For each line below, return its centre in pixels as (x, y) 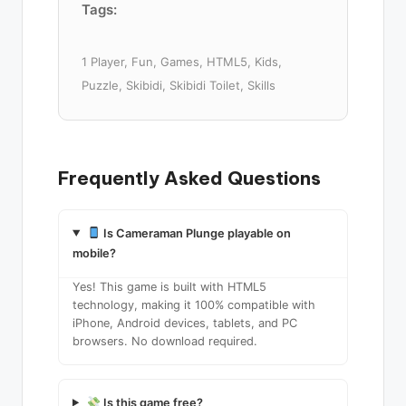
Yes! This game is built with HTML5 (169, 286)
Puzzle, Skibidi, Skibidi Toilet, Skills (179, 85)
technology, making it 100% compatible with (194, 304)
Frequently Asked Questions (189, 178)
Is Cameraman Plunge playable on (196, 233)
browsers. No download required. (165, 341)
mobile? (94, 253)
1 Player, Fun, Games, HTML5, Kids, (182, 61)
